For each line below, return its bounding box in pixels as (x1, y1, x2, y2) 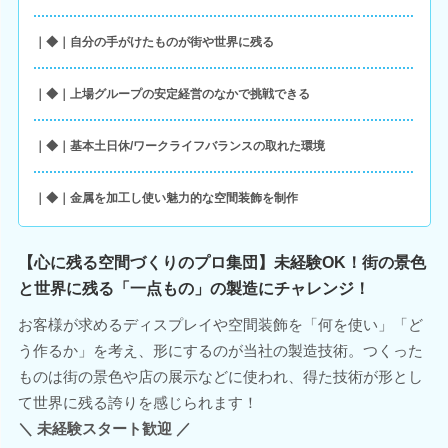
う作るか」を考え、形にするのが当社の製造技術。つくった (17, 341, 423, 359)
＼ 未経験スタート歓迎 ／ (17, 419, 191, 437)
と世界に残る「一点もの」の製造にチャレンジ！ (17, 280, 370, 297)
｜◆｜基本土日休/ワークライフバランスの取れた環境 (33, 138, 325, 153)
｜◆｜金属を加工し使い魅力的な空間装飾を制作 (33, 190, 298, 205)
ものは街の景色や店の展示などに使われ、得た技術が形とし (17, 367, 423, 385)
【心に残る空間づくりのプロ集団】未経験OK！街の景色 (17, 254, 426, 271)
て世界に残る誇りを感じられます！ (17, 393, 258, 411)
